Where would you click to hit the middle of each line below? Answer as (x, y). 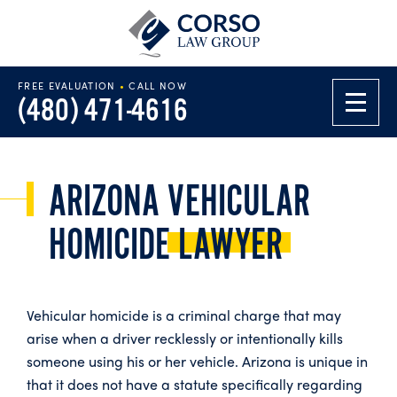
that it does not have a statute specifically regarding (195, 384)
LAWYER (230, 246)
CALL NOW (156, 85)
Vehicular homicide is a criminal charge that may (184, 315)
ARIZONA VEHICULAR (179, 203)
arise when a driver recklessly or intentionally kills (185, 338)
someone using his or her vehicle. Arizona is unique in (197, 361)
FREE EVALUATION (69, 85)
